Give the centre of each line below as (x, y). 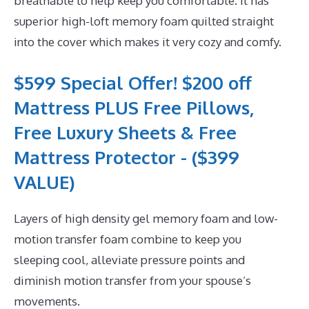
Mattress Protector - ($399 (127, 157)
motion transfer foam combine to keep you (128, 239)
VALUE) (44, 181)
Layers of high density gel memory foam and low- (146, 218)
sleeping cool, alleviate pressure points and (129, 259)
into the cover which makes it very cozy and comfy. (148, 42)
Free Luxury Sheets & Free (125, 132)
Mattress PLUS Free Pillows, (134, 107)
